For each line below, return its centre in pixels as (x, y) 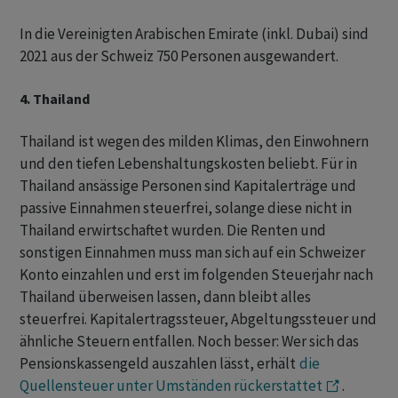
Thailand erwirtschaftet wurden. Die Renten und (173, 231)
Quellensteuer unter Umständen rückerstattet (171, 386)
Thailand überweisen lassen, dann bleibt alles (165, 297)
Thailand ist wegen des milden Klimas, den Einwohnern (194, 142)
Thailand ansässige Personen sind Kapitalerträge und (188, 186)
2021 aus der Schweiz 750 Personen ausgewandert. (179, 56)
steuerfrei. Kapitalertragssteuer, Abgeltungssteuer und (198, 319)
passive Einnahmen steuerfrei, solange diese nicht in (186, 208)
